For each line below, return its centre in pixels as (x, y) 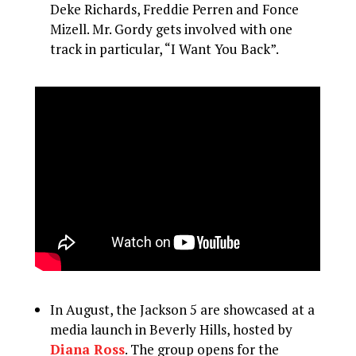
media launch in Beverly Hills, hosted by (172, 330)
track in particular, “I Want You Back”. (165, 49)
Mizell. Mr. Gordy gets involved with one (172, 29)
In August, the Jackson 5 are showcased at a (183, 310)
